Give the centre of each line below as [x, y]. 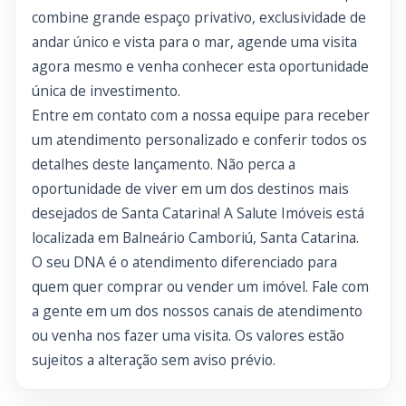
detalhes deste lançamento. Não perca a [164, 164]
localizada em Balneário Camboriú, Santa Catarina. [195, 237]
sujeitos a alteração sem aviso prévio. [154, 360]
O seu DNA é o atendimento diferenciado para [184, 262]
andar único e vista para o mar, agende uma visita [194, 42]
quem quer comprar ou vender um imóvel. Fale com [200, 286]
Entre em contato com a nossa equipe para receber [201, 115]
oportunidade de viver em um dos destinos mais [190, 188]
